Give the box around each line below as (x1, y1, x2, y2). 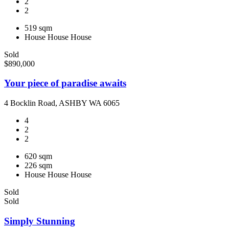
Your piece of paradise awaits (4, 78, 126, 89)
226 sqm (25, 161, 52, 170)
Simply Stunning (4, 215, 75, 226)
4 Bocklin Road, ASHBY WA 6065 (4, 99, 120, 107)
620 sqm (25, 152, 52, 161)
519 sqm (25, 23, 52, 32)
